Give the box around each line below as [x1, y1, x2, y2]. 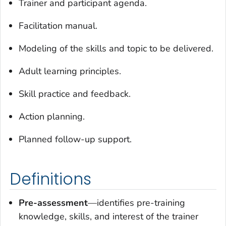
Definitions [10, 167, 91, 190]
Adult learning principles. [19, 65, 121, 77]
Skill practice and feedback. [19, 87, 131, 100]
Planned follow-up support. [19, 133, 132, 145]
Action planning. [19, 110, 85, 123]
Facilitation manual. [19, 19, 97, 32]
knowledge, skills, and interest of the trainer [19, 210, 198, 223]
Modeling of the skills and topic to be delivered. [19, 42, 213, 54]
